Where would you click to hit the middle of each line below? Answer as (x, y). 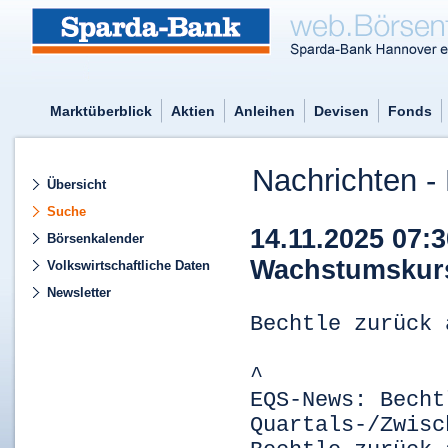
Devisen (341, 111)
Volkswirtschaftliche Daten (128, 265)
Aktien (193, 111)
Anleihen (264, 111)
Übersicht (76, 184)
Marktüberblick (101, 111)
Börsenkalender (95, 238)
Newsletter (79, 292)
